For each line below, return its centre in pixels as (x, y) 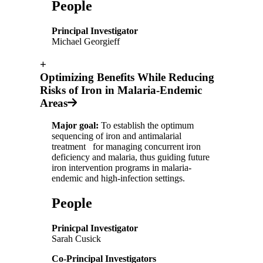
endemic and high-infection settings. (118, 178)
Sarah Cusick (76, 239)
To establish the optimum (146, 126)
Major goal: (75, 126)
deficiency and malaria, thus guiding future (131, 157)
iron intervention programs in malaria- (122, 168)
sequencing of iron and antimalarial (117, 136)
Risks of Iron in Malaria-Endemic (121, 90)
